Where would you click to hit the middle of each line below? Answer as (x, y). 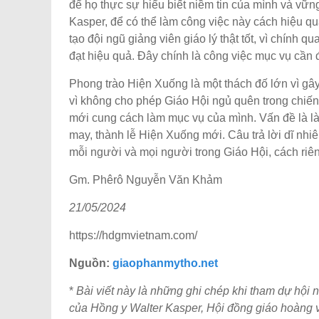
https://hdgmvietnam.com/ (133, 235)
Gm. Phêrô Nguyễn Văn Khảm (146, 179)
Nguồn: (91, 263)
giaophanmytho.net (165, 263)
